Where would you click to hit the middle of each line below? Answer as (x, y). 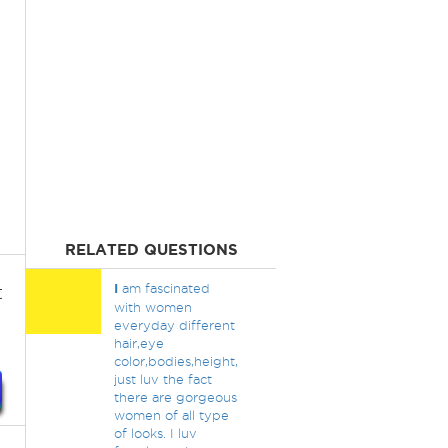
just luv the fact (162, 379)
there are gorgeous (175, 397)
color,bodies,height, (175, 361)
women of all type (171, 415)
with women (152, 307)
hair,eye (138, 343)
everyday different (174, 325)
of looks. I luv (155, 433)
